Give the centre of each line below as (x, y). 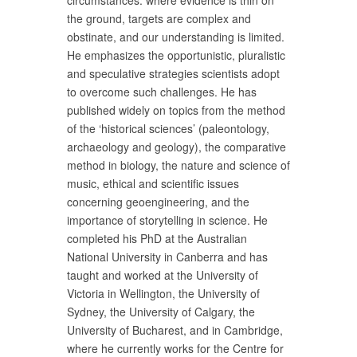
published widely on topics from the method (176, 110)
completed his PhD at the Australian (157, 239)
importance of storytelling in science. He (167, 220)
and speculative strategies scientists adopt (173, 74)
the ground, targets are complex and (159, 19)
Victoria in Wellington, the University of (163, 294)
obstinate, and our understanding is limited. (176, 37)
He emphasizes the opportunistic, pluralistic (176, 55)
